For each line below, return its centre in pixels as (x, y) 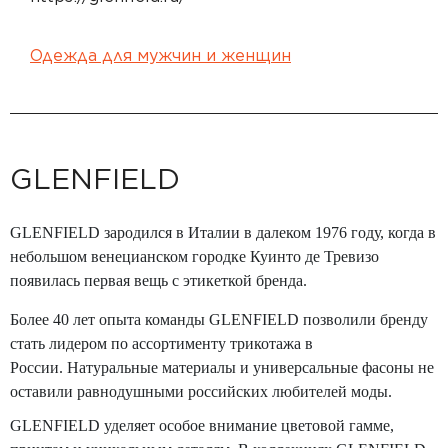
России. (36, 367)
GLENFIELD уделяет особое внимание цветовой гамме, (202, 425)
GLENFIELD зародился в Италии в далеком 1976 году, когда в (223, 232)
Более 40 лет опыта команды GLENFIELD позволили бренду (219, 319)
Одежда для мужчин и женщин (160, 55)
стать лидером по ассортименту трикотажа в (161, 343)
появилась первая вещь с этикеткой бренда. (158, 280)
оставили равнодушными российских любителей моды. (201, 391)
